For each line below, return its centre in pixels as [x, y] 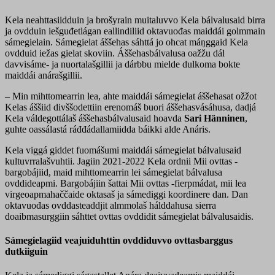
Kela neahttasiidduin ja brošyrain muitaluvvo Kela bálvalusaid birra [135, 20]
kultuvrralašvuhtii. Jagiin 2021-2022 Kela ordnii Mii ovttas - [121, 161]
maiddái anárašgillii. [44, 75]
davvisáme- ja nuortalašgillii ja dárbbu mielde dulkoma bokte [122, 64]
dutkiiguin [26, 251]
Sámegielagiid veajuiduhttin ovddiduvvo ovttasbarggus [119, 240]
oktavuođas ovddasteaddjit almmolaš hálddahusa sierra [110, 205]
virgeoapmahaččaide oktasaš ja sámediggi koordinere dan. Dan [126, 194]
